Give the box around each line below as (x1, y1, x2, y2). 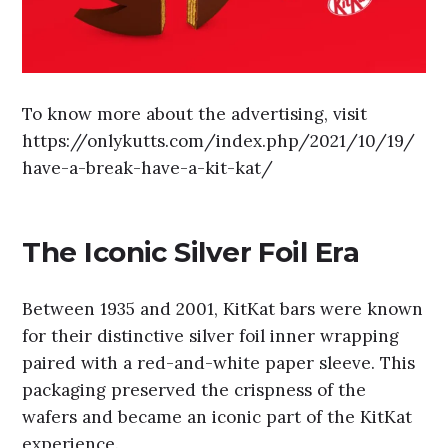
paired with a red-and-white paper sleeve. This (22, 351, 416, 374)
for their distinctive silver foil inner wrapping (22, 324, 400, 347)
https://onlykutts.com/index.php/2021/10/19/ (22, 130, 416, 153)
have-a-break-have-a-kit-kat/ (22, 157, 274, 180)
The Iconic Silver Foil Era (22, 235, 360, 270)
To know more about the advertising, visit (22, 103, 368, 126)
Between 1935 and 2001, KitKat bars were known (22, 297, 424, 320)
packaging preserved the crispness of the (22, 378, 367, 401)
